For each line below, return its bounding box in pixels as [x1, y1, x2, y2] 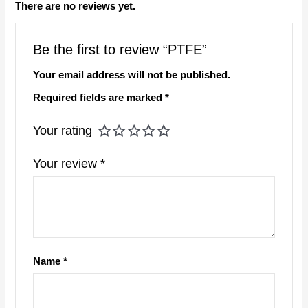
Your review [32, 157, 100, 171]
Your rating [32, 124, 92, 138]
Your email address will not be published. [32, 69, 230, 81]
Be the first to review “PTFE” [32, 42, 207, 58]
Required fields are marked [32, 92, 165, 104]
